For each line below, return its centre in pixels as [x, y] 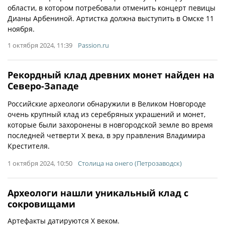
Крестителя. [29, 146]
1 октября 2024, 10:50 [40, 163]
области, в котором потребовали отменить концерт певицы [111, 8]
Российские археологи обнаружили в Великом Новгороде [107, 104]
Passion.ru [93, 45]
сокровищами [41, 204]
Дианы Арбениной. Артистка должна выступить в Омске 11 [111, 18]
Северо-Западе [43, 86]
